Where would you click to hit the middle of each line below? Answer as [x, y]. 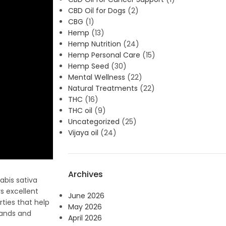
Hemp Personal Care [104, 55]
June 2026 [86, 196]
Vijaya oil [83, 133]
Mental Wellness [96, 77]
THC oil [80, 110]
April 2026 [85, 218]
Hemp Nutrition [94, 44]
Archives [85, 174]
